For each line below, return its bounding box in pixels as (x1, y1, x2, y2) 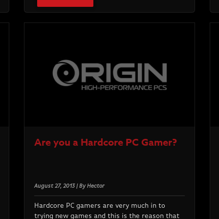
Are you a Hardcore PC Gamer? (34, 135, 177, 149)
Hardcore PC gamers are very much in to (34, 202, 165, 210)
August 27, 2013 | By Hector (34, 183, 105, 190)
